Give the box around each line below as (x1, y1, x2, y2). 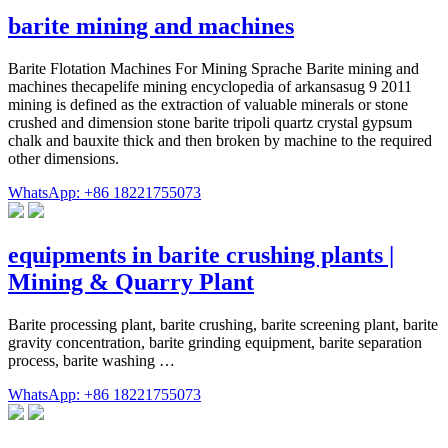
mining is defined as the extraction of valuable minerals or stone (8, 96, 408, 114)
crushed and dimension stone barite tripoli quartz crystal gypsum (8, 114, 412, 132)
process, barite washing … (8, 352, 175, 370)
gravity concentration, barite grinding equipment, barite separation (8, 334, 422, 352)
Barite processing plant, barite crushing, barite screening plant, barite (8, 316, 438, 334)
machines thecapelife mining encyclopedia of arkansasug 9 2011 (8, 78, 412, 96)
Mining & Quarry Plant (8, 269, 254, 296)
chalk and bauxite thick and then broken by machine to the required (8, 132, 432, 150)
